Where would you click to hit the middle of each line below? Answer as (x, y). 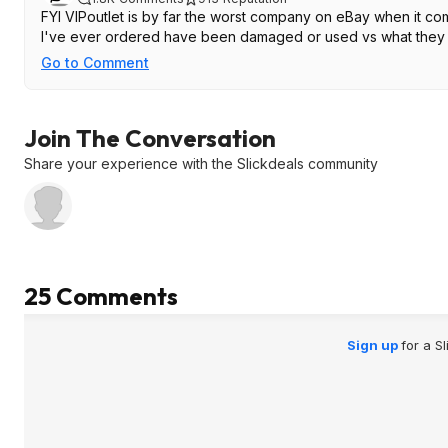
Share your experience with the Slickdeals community (201, 163)
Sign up (373, 345)
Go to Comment (95, 62)
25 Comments (101, 296)
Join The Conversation (150, 138)
